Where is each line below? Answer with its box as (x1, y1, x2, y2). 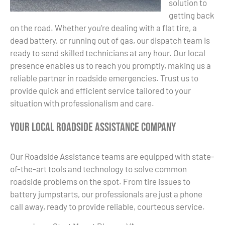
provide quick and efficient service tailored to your (10, 85, 191, 95)
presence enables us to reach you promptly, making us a (10, 60, 211, 70)
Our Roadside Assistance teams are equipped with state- (10, 151, 214, 161)
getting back (169, 10, 214, 20)
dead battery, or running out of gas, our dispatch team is (10, 35, 210, 45)
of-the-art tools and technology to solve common (10, 163, 187, 174)
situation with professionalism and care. (10, 97, 154, 108)
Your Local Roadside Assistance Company (10, 120, 176, 135)
